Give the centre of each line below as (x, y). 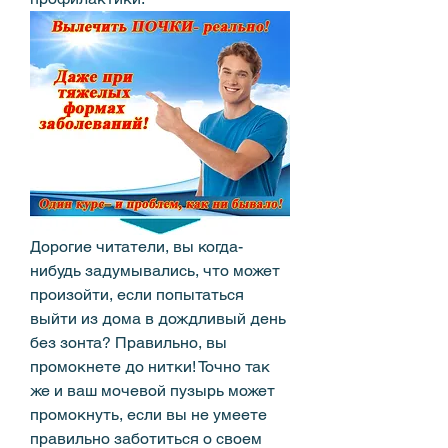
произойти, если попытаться (137, 294)
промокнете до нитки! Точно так (150, 366)
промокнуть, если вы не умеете (148, 414)
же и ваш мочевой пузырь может (152, 390)
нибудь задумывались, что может (155, 270)
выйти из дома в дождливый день (158, 318)
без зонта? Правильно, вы (128, 342)
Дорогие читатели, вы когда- (136, 246)
